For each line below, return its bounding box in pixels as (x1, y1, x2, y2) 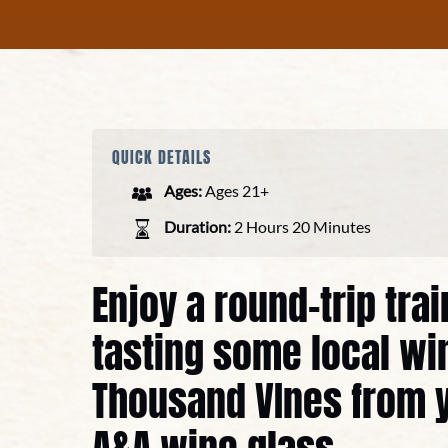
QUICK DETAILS (112, 145, 211, 169)
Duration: (164, 217, 231, 236)
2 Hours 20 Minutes (234, 217, 371, 236)
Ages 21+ (205, 181, 269, 200)
